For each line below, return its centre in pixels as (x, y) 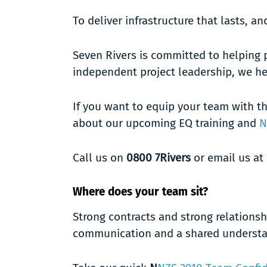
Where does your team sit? (140, 192)
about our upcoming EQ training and (166, 123)
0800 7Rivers (159, 158)
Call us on (100, 158)
